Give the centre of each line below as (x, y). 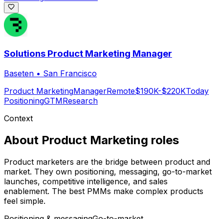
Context (18, 118)
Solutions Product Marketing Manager (88, 53)
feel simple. (25, 201)
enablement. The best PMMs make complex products (104, 191)
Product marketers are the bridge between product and (107, 162)
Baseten (19, 73)
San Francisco (70, 73)
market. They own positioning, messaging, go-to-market (108, 171)
